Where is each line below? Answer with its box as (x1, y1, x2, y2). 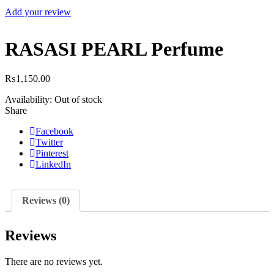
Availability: (5, 94, 52, 105)
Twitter (35, 137, 63, 148)
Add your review (5, 7, 71, 18)
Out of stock (54, 94, 102, 105)
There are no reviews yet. (5, 256, 103, 267)
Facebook (35, 126, 73, 137)
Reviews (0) (22, 195, 70, 206)
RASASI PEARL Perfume (5, 37, 223, 60)
